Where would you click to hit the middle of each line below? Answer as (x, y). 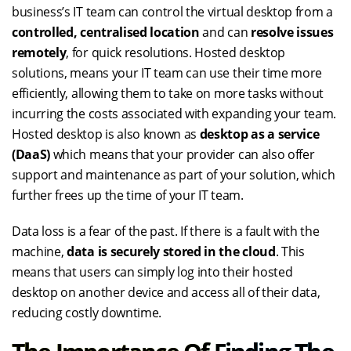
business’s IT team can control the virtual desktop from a (172, 12)
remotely (39, 53)
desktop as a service (259, 134)
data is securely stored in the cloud (171, 252)
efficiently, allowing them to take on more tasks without (168, 94)
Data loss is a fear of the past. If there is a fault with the (166, 232)
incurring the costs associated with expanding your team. (174, 114)
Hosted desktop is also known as (106, 134)
